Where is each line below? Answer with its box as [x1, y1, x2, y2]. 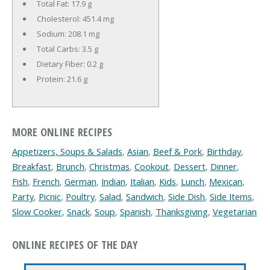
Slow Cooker [12, 206, 62, 218]
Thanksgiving [155, 206, 208, 218]
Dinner [210, 160, 237, 173]
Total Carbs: [36, 43, 82, 54]
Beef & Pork [153, 145, 202, 158]
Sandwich [126, 190, 163, 203]
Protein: [36, 73, 67, 84]
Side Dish [168, 190, 205, 203]
